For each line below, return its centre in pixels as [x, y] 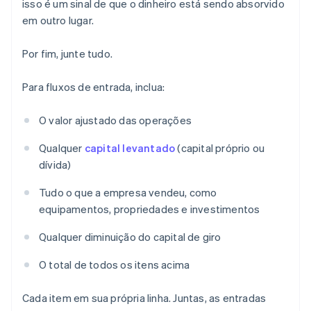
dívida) [55, 165]
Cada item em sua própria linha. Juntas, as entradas [144, 298]
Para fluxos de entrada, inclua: [94, 87]
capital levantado [130, 148]
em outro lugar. [58, 20]
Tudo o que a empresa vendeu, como [128, 193]
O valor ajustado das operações [115, 120]
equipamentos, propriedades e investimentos [150, 209]
